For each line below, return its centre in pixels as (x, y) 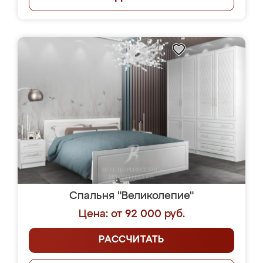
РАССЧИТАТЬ (131, 240)
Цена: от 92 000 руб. (131, 214)
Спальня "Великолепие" (131, 196)
